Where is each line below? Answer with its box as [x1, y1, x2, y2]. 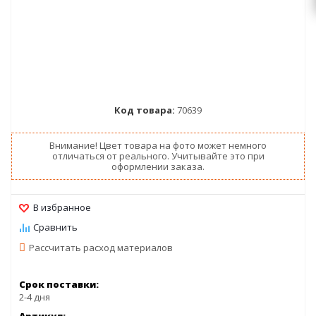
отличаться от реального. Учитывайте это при [51, 150, 265, 162]
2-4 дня [19, 291, 50, 303]
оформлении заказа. [111, 160, 205, 173]
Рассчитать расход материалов [29, 241, 173, 254]
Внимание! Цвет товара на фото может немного [49, 139, 267, 152]
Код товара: [114, 104, 175, 116]
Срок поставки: [19, 278, 99, 291]
